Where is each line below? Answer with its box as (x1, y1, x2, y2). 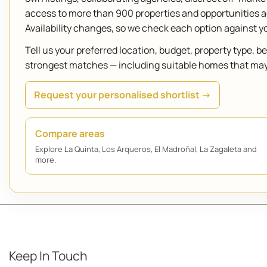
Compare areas (35, 127, 105, 140)
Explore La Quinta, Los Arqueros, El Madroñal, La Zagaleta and (35, 144, 257, 154)
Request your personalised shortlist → (34, 88, 211, 101)
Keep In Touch (9, 247, 87, 264)
